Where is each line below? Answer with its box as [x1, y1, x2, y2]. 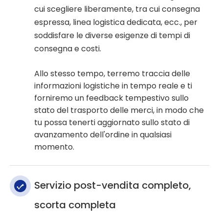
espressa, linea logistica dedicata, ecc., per [34, 17, 197, 28]
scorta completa [34, 198, 116, 212]
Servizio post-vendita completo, [34, 178, 191, 193]
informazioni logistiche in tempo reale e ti [34, 80, 192, 92]
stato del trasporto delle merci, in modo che [34, 105, 204, 116]
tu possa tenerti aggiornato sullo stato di [34, 117, 190, 129]
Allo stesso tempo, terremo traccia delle [34, 68, 190, 80]
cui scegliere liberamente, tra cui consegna [34, 3, 200, 15]
